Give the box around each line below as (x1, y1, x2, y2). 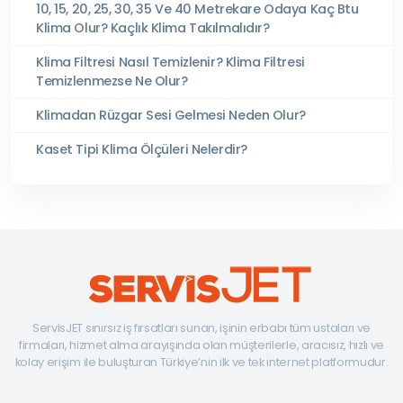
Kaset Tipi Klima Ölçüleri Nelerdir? (36, 139, 247, 158)
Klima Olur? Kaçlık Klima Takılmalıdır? (36, 18, 270, 37)
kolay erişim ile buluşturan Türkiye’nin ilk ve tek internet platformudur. (14, 354, 389, 370)
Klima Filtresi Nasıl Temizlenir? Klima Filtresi (36, 52, 305, 71)
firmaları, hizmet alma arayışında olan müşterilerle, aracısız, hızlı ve (18, 336, 385, 353)
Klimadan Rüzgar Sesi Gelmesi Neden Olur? (36, 105, 306, 124)
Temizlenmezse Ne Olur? (36, 71, 188, 90)
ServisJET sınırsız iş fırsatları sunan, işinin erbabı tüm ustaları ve (32, 319, 371, 336)
